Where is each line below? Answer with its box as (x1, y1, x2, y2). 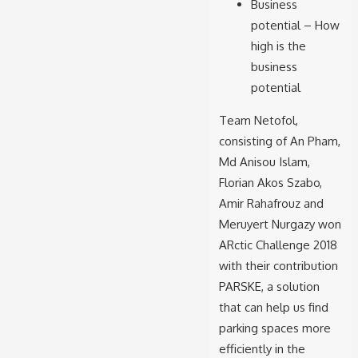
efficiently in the (218, 340, 305, 356)
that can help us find (218, 299, 328, 315)
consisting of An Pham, (218, 133, 340, 149)
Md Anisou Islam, (218, 153, 310, 169)
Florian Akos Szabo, (218, 174, 322, 190)
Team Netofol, (218, 112, 298, 128)
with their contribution (218, 257, 338, 273)
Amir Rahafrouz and (218, 195, 324, 211)
